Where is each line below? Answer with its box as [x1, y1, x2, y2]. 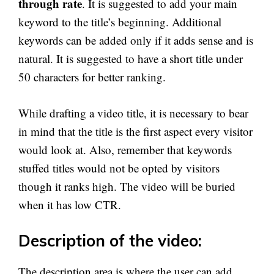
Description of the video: [18, 231, 202, 251]
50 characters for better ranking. [18, 69, 166, 84]
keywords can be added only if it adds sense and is [18, 32, 253, 48]
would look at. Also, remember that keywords [18, 141, 232, 157]
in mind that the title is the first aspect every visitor [18, 123, 253, 139]
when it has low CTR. [18, 196, 121, 212]
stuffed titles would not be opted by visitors [18, 160, 220, 176]
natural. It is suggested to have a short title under [18, 51, 243, 66]
